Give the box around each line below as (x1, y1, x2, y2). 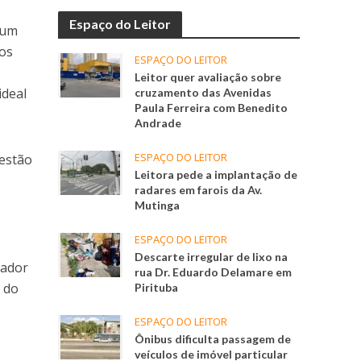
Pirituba (135, 280, 179, 295)
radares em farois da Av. (135, 183, 263, 197)
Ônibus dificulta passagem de (135, 332, 292, 346)
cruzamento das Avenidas (135, 85, 272, 100)
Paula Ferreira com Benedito (135, 101, 288, 115)
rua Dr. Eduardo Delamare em (135, 265, 293, 280)
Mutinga (135, 198, 180, 213)
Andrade (135, 116, 182, 131)
